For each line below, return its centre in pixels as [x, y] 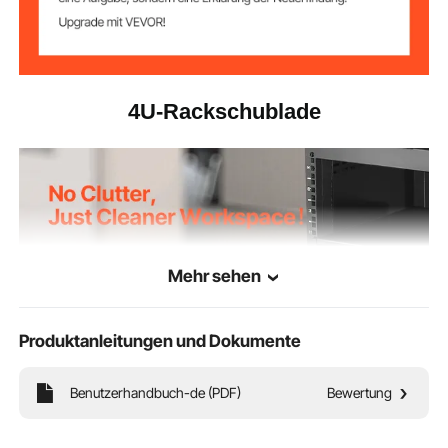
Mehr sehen [214, 275]
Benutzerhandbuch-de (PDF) [155, 392]
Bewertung [360, 392]
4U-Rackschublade [224, 112]
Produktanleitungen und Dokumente [160, 340]
